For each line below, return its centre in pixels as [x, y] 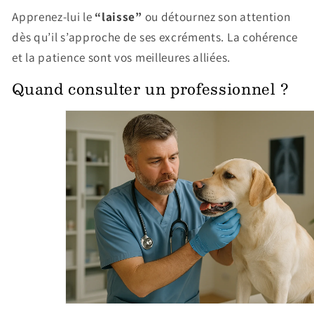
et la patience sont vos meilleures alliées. [121, 57]
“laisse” [118, 16]
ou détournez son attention [216, 16]
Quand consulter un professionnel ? [151, 89]
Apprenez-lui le [54, 16]
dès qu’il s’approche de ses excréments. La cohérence [155, 36]
